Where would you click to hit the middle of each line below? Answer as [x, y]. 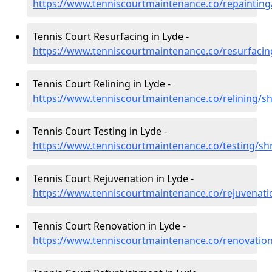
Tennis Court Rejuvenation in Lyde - [113, 178]
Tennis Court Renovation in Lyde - [109, 226]
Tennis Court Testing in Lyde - [100, 131]
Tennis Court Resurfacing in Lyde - [111, 36]
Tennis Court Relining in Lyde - [102, 84]
